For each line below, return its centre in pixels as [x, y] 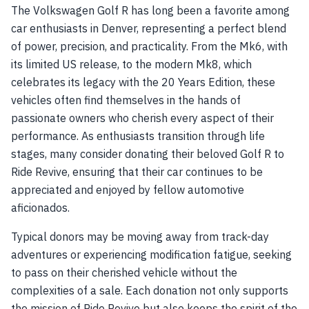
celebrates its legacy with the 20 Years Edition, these [143, 82]
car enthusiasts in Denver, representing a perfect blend [149, 28]
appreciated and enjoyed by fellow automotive [128, 190]
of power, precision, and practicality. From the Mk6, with [149, 46]
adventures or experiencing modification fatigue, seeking [151, 255]
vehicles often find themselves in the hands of [126, 100]
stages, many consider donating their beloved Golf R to [148, 154]
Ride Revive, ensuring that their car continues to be [137, 172]
